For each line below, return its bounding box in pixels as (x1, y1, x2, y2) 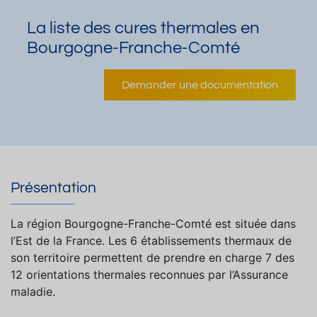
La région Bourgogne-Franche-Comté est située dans (11, 217, 296, 231)
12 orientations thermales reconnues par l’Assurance (11, 267, 288, 282)
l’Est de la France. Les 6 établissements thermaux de (11, 234, 292, 248)
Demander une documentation (122, 79, 278, 91)
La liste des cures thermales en (27, 19, 260, 37)
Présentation (11, 180, 96, 195)
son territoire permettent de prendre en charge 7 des (11, 250, 294, 265)
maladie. (11, 284, 55, 299)
